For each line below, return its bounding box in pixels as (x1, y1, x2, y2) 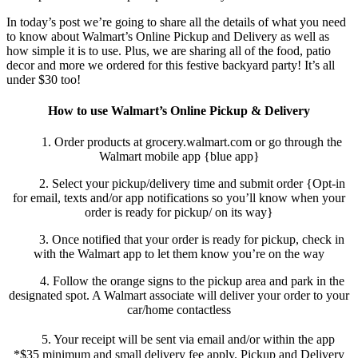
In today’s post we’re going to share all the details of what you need (6, 14, 346, 29)
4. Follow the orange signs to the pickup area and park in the (14, 274, 344, 288)
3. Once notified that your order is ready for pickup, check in (14, 233, 344, 247)
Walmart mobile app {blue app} (98, 149, 260, 164)
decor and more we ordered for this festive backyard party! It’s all (6, 58, 335, 72)
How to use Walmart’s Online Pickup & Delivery (48, 104, 310, 118)
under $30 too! (6, 72, 81, 86)
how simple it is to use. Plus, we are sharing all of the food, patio (6, 43, 331, 58)
